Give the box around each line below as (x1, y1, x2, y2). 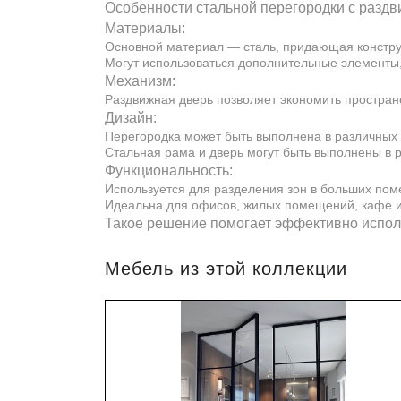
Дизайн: (105, 110, 157, 126)
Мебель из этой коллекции (105, 259, 347, 279)
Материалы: (105, 21, 185, 37)
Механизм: (105, 73, 175, 90)
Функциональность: (105, 163, 233, 179)
